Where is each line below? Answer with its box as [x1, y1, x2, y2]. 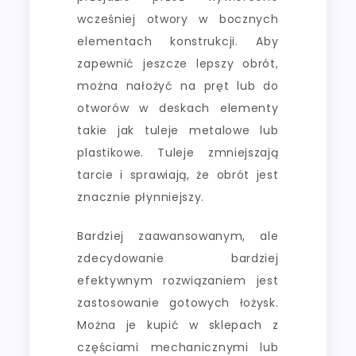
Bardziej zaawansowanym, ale [77, 227, 279, 244]
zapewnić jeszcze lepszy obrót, [77, 55, 279, 72]
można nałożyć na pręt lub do [77, 77, 279, 94]
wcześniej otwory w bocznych [77, 10, 279, 27]
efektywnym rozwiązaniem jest [77, 272, 279, 288]
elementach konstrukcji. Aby [77, 33, 279, 49]
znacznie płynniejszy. [77, 188, 205, 205]
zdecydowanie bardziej [77, 250, 279, 266]
